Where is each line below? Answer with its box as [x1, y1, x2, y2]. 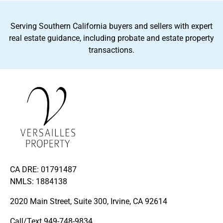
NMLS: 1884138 [10, 177, 67, 186]
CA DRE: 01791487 [10, 165, 77, 174]
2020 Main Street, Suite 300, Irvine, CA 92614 [10, 197, 167, 206]
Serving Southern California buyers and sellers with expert [10, 21, 213, 31]
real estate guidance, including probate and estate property [9, 33, 214, 43]
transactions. [89, 45, 134, 55]
